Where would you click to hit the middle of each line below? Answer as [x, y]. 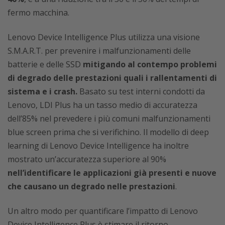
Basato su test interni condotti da [141, 92]
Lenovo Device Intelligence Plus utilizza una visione [104, 37]
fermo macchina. [38, 13]
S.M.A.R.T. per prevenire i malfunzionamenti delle [99, 51]
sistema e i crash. [42, 92]
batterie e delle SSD [45, 65]
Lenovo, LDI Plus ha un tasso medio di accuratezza [102, 105]
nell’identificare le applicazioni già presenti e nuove [112, 173]
